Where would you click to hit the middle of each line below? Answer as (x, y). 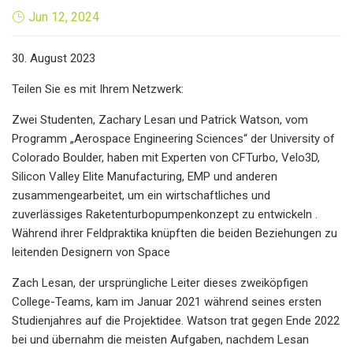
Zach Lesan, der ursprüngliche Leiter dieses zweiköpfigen (160, 282)
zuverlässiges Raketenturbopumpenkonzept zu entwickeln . (165, 214)
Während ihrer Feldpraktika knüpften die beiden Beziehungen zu (175, 233)
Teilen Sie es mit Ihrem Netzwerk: (98, 89)
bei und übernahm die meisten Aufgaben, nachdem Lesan (160, 339)
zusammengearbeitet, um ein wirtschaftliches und (141, 195)
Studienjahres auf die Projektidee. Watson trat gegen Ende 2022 (176, 320)
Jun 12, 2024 (64, 17)
